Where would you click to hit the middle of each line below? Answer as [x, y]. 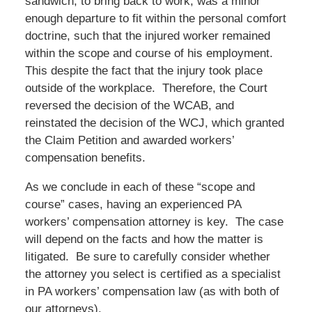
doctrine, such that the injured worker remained [147, 36]
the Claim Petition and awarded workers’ [129, 140]
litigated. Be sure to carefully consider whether [147, 256]
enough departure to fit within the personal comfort [155, 18]
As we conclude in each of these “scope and [140, 187]
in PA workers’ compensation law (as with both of [152, 291]
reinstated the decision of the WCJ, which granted [154, 123]
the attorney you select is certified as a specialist [153, 274]
